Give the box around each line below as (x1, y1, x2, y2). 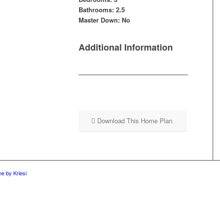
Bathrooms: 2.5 (78, 5, 125, 14)
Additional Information (78, 41, 173, 54)
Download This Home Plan (97, 116, 172, 126)
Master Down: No (78, 15, 130, 25)
